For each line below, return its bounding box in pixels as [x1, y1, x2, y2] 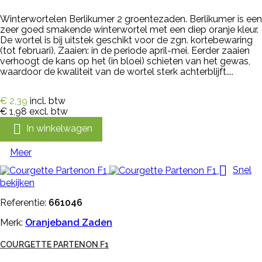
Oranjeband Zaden [25, 216, 112, 228]
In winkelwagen [26, 122, 92, 134]
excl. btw [29, 105, 68, 117]
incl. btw [30, 95, 65, 106]
